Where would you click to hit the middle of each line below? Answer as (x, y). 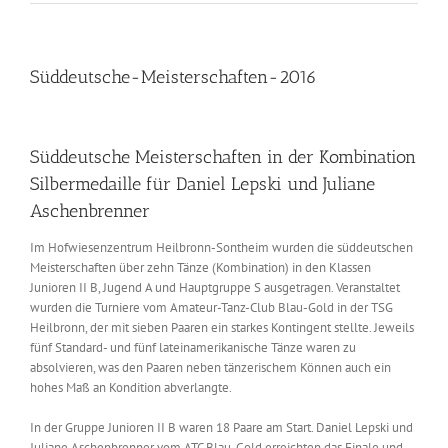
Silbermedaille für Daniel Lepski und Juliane (202, 183)
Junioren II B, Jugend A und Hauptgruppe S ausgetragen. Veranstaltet (215, 287)
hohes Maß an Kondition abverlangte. (131, 387)
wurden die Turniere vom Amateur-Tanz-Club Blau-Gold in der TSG (211, 307)
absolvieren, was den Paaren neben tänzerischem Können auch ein (210, 367)
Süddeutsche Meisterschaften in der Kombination (223, 156)
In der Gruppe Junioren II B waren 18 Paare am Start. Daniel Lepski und (221, 427)
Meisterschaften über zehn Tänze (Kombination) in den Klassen (200, 267)
